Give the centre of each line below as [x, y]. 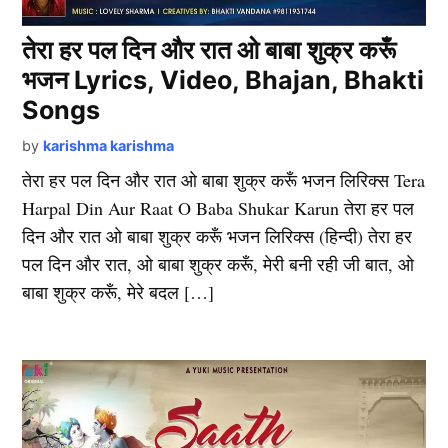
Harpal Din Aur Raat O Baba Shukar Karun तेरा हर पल [218, 208]
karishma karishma [109, 146]
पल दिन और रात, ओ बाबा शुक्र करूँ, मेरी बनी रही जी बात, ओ [218, 264]
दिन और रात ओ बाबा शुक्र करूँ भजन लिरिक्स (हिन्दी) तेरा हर [217, 236]
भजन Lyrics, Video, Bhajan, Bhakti [223, 80]
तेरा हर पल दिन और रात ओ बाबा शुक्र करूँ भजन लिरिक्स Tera [224, 180]
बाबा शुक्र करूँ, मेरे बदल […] [118, 292]
